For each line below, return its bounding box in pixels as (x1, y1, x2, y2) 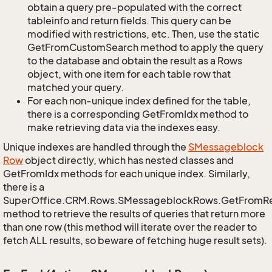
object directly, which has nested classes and (23, 154, 234, 166)
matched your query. (27, 81, 124, 93)
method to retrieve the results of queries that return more (3, 208, 265, 220)
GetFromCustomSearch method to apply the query (27, 41, 263, 53)
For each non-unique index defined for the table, (27, 95, 251, 107)
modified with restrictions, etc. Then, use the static (27, 28, 260, 40)
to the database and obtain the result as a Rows (27, 55, 242, 67)
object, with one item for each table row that (27, 68, 231, 80)
